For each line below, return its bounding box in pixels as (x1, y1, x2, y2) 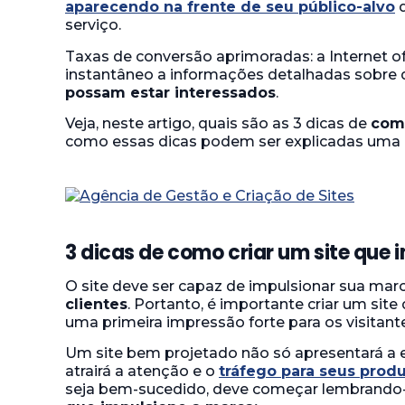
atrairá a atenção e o (65, 363, 219, 381)
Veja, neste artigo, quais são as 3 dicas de (65, 114, 371, 132)
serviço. (65, 16, 121, 34)
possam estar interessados (65, 83, 276, 101)
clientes (65, 295, 127, 313)
